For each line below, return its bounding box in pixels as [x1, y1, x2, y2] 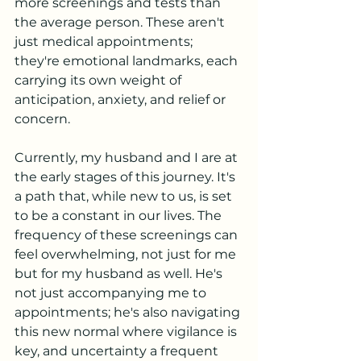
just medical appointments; [15, 34, 196, 49]
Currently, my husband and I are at [15, 150, 241, 165]
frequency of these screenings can [15, 227, 241, 243]
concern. [15, 111, 70, 127]
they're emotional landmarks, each [15, 53, 241, 68]
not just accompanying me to [15, 285, 210, 301]
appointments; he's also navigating [15, 305, 243, 320]
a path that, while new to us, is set [15, 189, 235, 204]
